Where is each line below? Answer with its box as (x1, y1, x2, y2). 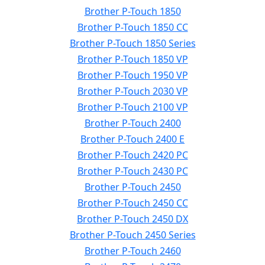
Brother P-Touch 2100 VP (77, 101, 188, 114)
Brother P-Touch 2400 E (80, 132, 185, 146)
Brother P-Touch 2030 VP (77, 85, 188, 98)
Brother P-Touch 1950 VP (77, 69, 188, 82)
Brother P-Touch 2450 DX (77, 212, 188, 225)
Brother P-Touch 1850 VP (77, 53, 188, 66)
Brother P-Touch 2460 (84, 244, 181, 257)
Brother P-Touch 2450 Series (69, 228, 196, 241)
